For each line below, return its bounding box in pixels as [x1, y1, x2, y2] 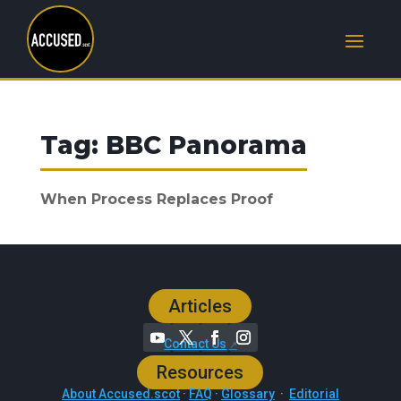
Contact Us [164, 337, 227, 351]
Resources [157, 362, 244, 383]
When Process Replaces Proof [39, 191, 273, 208]
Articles [168, 295, 233, 317]
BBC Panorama [105, 130, 307, 160]
